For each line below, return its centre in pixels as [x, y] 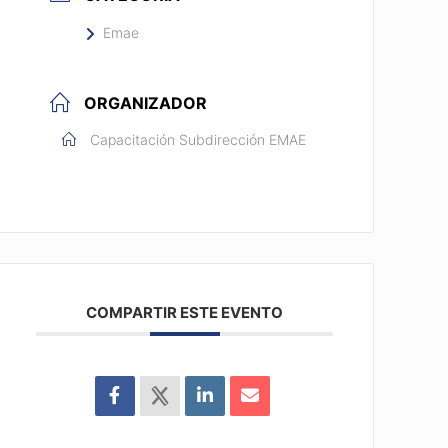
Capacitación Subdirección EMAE [198, 140]
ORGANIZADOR [146, 103]
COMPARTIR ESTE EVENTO [185, 313]
